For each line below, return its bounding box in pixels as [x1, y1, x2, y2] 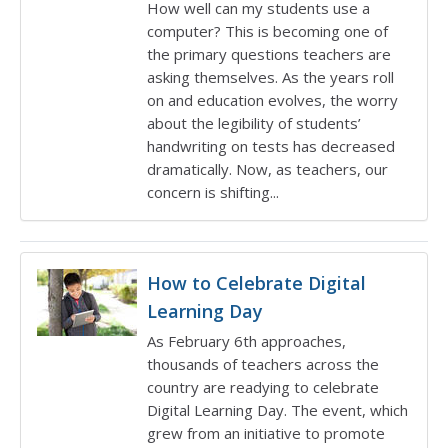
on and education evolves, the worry [147, 90, 398, 110]
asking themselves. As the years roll [147, 67, 394, 87]
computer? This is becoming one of [147, 21, 388, 41]
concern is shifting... [147, 182, 279, 202]
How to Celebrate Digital [147, 271, 366, 295]
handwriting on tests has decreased [147, 136, 395, 156]
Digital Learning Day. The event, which [147, 400, 408, 420]
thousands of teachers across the [147, 354, 379, 374]
